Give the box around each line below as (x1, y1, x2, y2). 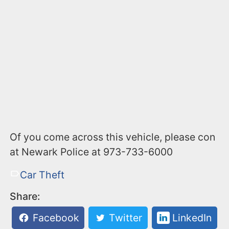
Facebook (30, 212, 79, 224)
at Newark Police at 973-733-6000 (10, 146, 173, 158)
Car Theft (19, 169, 64, 181)
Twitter (106, 212, 143, 224)
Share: (10, 190, 41, 203)
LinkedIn (169, 212, 212, 224)
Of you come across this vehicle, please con (10, 131, 216, 144)
